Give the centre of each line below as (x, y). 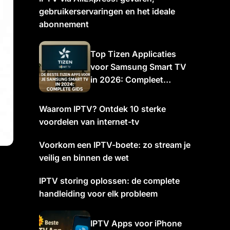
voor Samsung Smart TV (138, 66)
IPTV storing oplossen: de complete (109, 181)
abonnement (64, 24)
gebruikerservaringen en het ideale (107, 11)
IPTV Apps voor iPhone (136, 223)
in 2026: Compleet (127, 79)
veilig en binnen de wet (84, 158)
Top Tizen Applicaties (133, 54)
